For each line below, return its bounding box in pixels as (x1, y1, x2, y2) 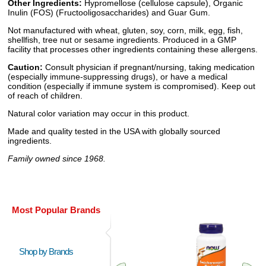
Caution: (8, 62, 43, 72)
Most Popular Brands (12, 205, 100, 216)
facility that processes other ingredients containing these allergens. (8, 45, 258, 55)
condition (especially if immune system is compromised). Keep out (8, 81, 255, 91)
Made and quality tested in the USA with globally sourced (8, 126, 220, 137)
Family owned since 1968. (8, 154, 106, 164)
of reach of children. (8, 91, 83, 101)
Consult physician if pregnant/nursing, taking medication (43, 62, 255, 72)
